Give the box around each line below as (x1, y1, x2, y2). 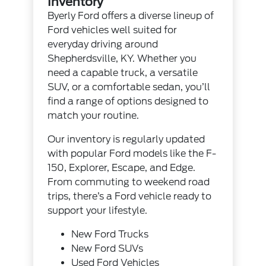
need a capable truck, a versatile (47, 67, 198, 79)
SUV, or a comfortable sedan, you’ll (47, 81, 211, 93)
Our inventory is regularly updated (47, 134, 205, 145)
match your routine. (47, 110, 140, 122)
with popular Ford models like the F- (47, 148, 217, 160)
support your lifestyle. (47, 205, 148, 217)
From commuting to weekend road (47, 176, 210, 188)
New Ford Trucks (71, 229, 149, 240)
